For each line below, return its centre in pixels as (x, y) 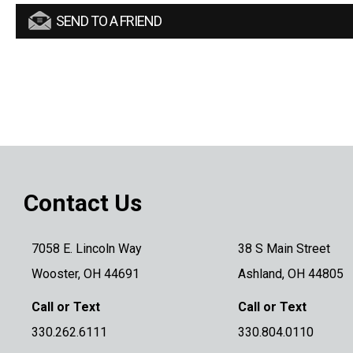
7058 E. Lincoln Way (87, 248)
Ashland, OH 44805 (290, 273)
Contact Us (83, 203)
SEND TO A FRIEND (109, 20)
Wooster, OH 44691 (85, 273)
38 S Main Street (284, 248)
